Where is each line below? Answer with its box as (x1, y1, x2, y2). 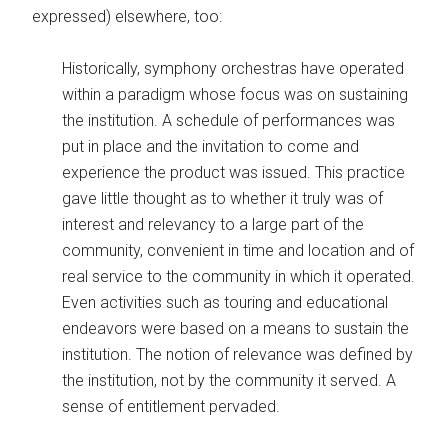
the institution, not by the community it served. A (62, 371, 397, 390)
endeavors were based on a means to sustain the (62, 319, 410, 338)
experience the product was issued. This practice (62, 163, 406, 182)
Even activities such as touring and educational (62, 293, 389, 312)
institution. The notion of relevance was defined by (62, 345, 414, 364)
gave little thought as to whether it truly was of (62, 189, 384, 208)
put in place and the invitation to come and (62, 137, 360, 156)
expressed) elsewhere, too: (32, 7, 223, 26)
